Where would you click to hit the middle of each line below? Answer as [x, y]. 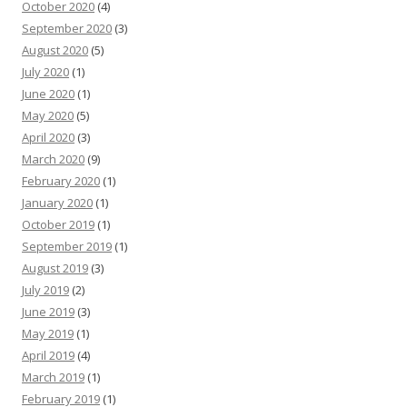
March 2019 [53, 377]
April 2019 [48, 356]
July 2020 [45, 72]
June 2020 [48, 94]
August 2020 [55, 50]
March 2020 [53, 159]
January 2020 [57, 203]
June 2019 [48, 312]
